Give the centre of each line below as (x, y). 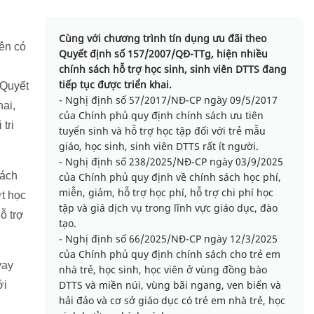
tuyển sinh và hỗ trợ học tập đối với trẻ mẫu (162, 131)
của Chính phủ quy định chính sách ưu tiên (161, 116)
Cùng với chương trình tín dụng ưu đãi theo (163, 39)
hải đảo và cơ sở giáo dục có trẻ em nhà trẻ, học (172, 301)
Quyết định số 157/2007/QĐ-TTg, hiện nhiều (163, 54)
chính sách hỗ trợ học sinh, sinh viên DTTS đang (173, 69)
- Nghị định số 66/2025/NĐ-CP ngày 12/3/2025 (168, 239)
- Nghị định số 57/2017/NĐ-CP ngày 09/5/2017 (168, 100)
